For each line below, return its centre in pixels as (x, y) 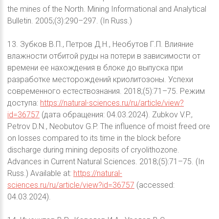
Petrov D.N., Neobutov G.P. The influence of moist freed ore (109, 127)
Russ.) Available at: (40, 174)
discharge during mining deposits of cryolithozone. (93, 150)
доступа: (24, 103)
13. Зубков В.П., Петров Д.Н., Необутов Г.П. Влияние (100, 44)
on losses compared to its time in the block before (94, 138)
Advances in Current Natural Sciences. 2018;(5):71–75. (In (106, 162)
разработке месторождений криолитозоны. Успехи (100, 80)
